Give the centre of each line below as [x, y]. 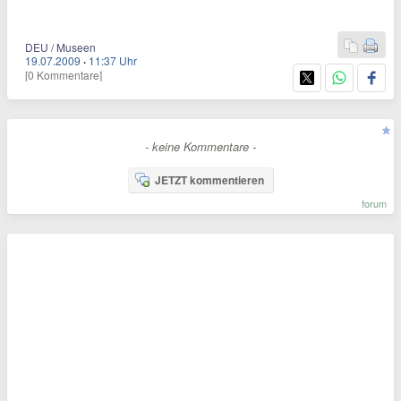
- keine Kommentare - [200, 146]
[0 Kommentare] [64, 75]
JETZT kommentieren [209, 180]
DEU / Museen [60, 47]
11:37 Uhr [113, 60]
